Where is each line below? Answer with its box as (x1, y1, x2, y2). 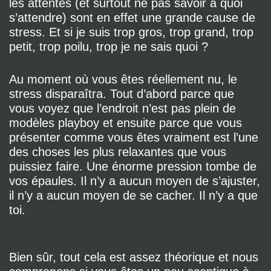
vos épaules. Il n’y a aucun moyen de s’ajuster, (9, 174, 260, 188)
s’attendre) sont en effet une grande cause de (9, 11, 255, 24)
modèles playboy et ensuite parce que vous (9, 116, 242, 129)
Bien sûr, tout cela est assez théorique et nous (9, 250, 258, 264)
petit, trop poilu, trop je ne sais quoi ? (9, 40, 208, 53)
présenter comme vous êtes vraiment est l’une (9, 131, 258, 144)
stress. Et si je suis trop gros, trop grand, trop (9, 25, 253, 39)
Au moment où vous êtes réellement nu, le (9, 73, 237, 86)
